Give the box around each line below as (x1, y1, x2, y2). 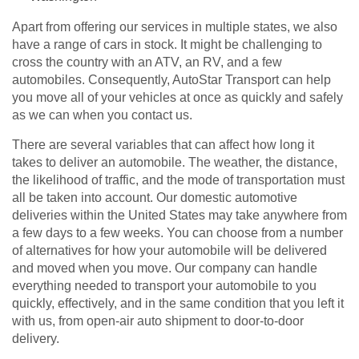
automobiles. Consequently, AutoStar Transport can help (12, 73, 331, 87)
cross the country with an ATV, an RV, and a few (12, 55, 282, 70)
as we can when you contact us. (12, 108, 192, 123)
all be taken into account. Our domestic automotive (12, 191, 297, 205)
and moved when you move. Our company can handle (12, 261, 317, 276)
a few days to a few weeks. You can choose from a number (12, 226, 343, 240)
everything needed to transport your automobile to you (12, 279, 317, 293)
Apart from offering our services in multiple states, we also (12, 20, 337, 34)
